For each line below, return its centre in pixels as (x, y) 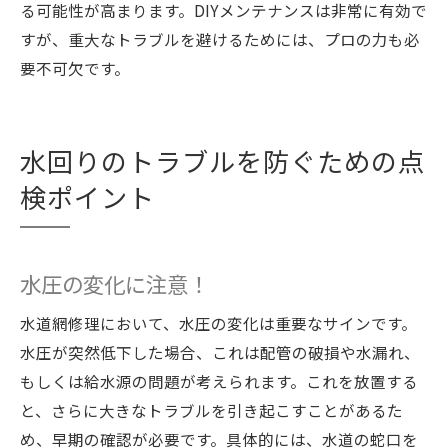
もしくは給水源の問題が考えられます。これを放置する (219, 381)
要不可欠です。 (75, 68)
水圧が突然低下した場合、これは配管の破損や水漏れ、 (220, 352)
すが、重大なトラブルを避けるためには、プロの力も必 (220, 39)
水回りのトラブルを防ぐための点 (222, 161)
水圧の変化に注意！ (114, 283)
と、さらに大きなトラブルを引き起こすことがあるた (211, 410)
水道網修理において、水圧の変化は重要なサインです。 (218, 323)
